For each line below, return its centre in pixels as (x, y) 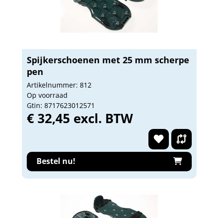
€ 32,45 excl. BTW (80, 118)
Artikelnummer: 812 (59, 85)
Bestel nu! (56, 161)
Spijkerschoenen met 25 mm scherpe (108, 60)
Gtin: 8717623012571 (61, 105)
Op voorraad (47, 95)
